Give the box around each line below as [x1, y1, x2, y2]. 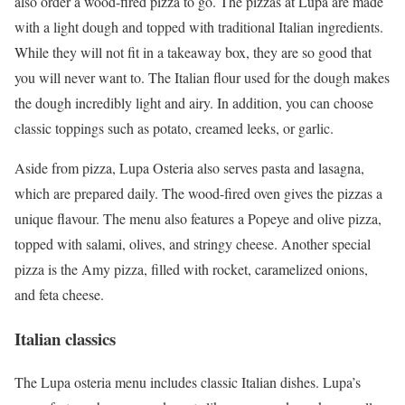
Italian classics [14, 325, 116, 351]
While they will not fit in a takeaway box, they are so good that [14, 42, 372, 61]
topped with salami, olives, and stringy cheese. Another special [14, 233, 371, 253]
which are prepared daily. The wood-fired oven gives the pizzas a [14, 183, 382, 202]
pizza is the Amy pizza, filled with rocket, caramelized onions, [14, 259, 368, 278]
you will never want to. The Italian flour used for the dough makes [14, 67, 390, 87]
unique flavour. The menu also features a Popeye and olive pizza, [14, 208, 381, 228]
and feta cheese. [14, 284, 104, 304]
